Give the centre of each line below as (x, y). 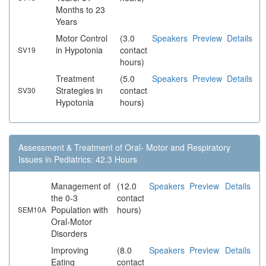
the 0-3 (64, 198)
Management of (81, 186)
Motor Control (82, 38)
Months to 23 (80, 10)
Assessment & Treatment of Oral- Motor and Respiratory (124, 148)
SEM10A (32, 210)
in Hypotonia (79, 50)
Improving (70, 250)
